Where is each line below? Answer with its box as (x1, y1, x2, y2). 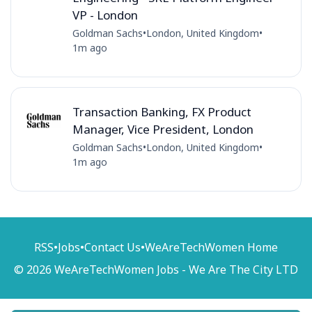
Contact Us (84, 239, 141, 255)
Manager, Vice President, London (72, 120, 253, 137)
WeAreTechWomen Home (145, 239, 278, 255)
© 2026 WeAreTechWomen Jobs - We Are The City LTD (14, 261, 298, 277)
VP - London (72, 6, 138, 23)
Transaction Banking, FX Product (72, 103, 251, 120)
